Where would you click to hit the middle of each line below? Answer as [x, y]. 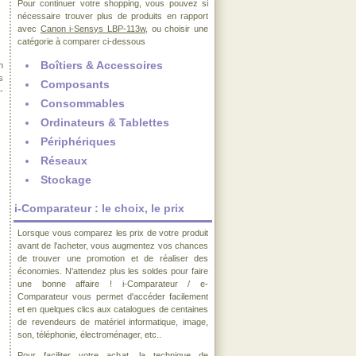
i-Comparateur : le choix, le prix [99, 208]
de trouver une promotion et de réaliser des [113, 258]
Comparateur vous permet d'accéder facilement [113, 296]
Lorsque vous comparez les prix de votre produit [113, 233]
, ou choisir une [177, 29]
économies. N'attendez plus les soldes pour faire [113, 271]
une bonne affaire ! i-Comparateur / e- [113, 284]
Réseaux [64, 161]
